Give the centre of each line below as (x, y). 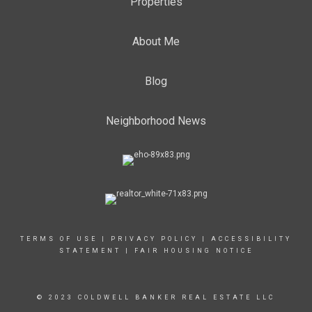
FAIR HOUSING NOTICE (194, 251)
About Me (156, 41)
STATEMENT (90, 251)
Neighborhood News (156, 121)
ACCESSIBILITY (251, 239)
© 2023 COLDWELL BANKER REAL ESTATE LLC (156, 297)
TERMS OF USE (59, 239)
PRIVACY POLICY (154, 239)
